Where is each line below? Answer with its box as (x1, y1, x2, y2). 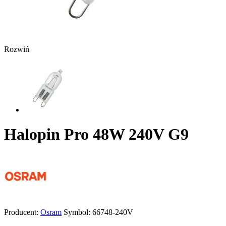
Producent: (4, 207, 38, 216)
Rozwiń (4, 44, 29, 53)
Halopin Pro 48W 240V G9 (4, 125, 189, 144)
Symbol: (64, 207, 92, 216)
